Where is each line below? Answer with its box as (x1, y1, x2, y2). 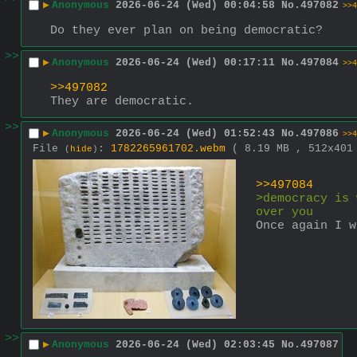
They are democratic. (50, 94, 194, 108)
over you (256, 205, 313, 219)
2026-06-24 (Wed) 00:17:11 (116, 57, 275, 69)
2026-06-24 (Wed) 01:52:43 (116, 127, 275, 140)
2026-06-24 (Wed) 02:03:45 (116, 339, 275, 351)
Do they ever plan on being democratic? (50, 23, 323, 37)
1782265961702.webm (111, 142, 226, 155)
